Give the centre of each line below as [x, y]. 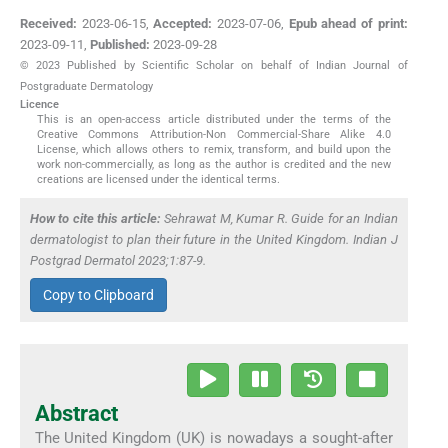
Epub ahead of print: [348, 24]
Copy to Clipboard [98, 294]
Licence [39, 105]
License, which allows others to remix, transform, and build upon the [214, 150]
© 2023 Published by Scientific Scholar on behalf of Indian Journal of [214, 66]
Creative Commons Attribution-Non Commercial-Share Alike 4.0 [214, 135]
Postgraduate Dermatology [86, 87]
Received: [48, 24]
